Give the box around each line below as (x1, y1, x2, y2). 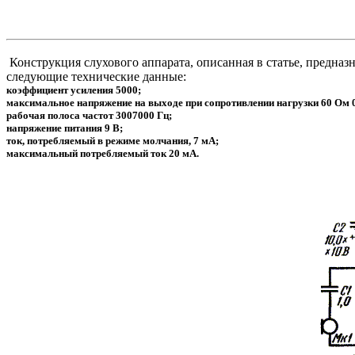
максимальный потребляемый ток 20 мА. (6, 147, 199, 160)
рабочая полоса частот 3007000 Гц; (6, 109, 172, 122)
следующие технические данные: (6, 70, 186, 84)
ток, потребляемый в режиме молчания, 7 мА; (6, 135, 219, 147)
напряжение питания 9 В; (6, 122, 123, 135)
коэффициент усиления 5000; (6, 84, 141, 97)
